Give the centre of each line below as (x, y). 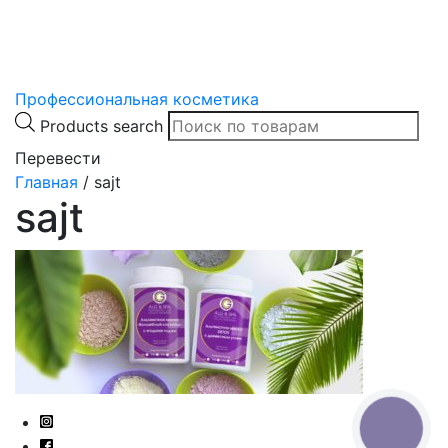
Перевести (58, 157)
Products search (101, 125)
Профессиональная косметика (137, 98)
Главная (46, 181)
